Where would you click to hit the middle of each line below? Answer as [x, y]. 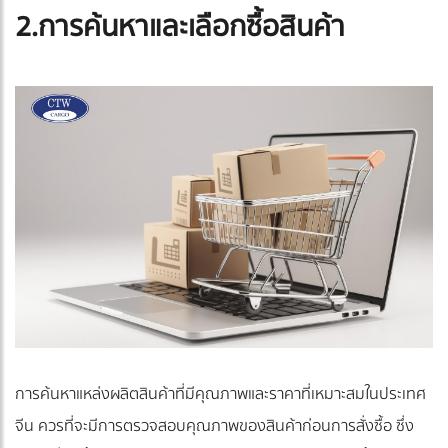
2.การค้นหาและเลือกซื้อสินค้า [180, 26]
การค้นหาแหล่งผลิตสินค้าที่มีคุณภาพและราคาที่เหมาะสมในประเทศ [220, 394]
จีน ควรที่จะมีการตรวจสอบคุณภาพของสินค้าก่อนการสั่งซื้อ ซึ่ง [214, 426]
